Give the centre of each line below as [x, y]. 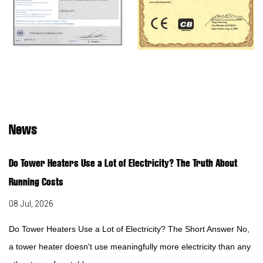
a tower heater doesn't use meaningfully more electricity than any [130, 247]
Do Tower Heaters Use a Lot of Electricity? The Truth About [123, 163]
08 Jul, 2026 [31, 204]
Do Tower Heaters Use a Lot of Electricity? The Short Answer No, [129, 229]
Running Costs [36, 182]
